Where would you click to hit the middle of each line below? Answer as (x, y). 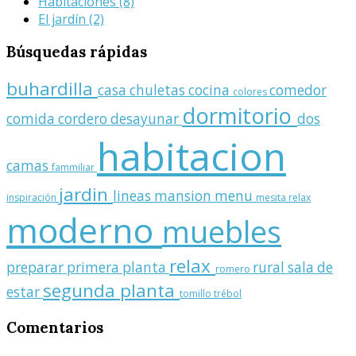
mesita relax (283, 198)
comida (32, 119)
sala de (310, 268)
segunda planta (111, 291)
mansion (184, 196)
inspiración (33, 198)
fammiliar (74, 168)
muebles (222, 232)
